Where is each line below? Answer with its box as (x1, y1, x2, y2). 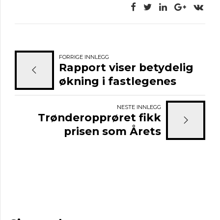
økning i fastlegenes (58, 74, 176, 87)
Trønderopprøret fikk (38, 110, 162, 124)
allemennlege (82, 138, 162, 151)
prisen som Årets (64, 124, 162, 137)
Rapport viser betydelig (58, 60, 193, 74)
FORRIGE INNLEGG (58, 53, 109, 60)
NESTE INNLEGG (117, 103, 162, 110)
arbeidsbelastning (58, 88, 163, 101)
